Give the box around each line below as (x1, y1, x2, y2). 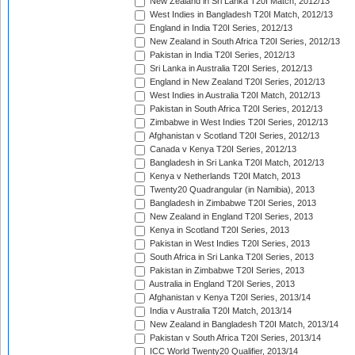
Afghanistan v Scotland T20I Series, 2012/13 (147, 131, 319, 141)
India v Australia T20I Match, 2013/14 (147, 306, 292, 316)
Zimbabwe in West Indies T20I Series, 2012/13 (147, 117, 328, 128)
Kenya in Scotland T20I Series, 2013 (147, 225, 289, 235)
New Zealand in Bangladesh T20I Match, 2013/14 (147, 319, 338, 330)
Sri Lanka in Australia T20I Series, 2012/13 (147, 63, 312, 74)
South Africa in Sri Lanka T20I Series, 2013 (147, 252, 314, 262)
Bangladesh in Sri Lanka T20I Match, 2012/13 (147, 158, 324, 168)
